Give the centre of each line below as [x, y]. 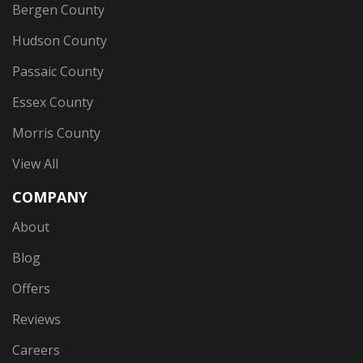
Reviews [36, 320]
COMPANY [50, 197]
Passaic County [58, 72]
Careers [36, 350]
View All [35, 164]
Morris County [56, 133]
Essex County [53, 102]
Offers [31, 289]
